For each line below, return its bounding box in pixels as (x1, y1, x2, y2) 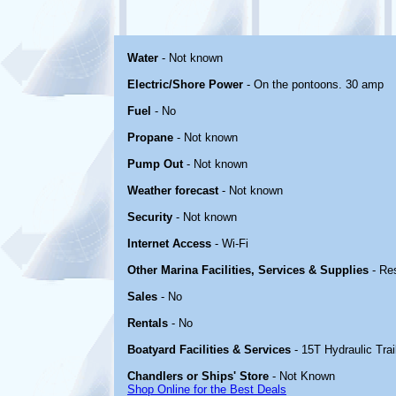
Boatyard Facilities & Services (127, 343, 291, 356)
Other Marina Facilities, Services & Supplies (127, 263, 369, 277)
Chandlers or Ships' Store (127, 369, 269, 383)
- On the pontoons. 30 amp (243, 78, 384, 91)
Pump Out (127, 157, 183, 171)
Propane (127, 131, 173, 144)
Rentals (127, 316, 168, 330)
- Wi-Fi (211, 237, 248, 250)
